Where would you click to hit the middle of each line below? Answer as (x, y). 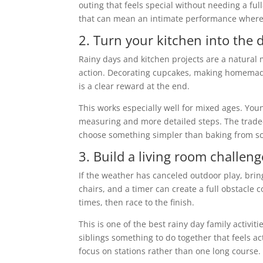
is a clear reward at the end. (134, 86)
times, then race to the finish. (137, 203)
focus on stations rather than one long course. (170, 251)
